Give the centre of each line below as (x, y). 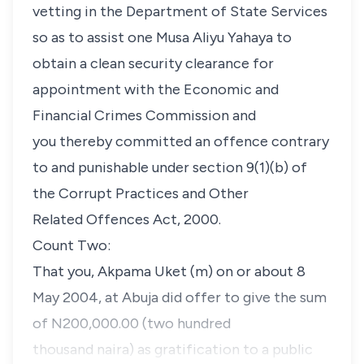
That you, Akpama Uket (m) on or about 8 (169, 271)
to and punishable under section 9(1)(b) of (170, 167)
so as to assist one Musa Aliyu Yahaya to (162, 37)
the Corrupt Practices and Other (141, 193)
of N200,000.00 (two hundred (132, 323)
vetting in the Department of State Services (180, 11)
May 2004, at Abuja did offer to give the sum (180, 297)
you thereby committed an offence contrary (181, 141)
